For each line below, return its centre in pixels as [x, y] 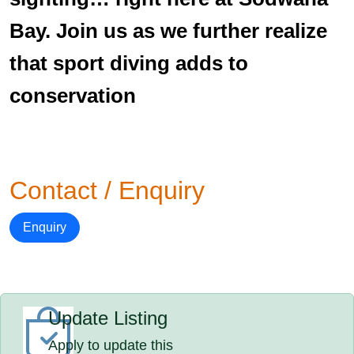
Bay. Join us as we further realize [168, 31]
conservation [73, 96]
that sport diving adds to [129, 63]
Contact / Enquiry [107, 190]
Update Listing [108, 318]
